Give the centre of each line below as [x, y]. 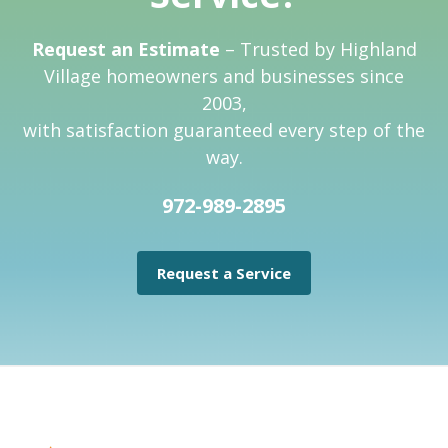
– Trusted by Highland [318, 49]
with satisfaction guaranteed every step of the [224, 130]
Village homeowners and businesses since [224, 76]
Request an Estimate [125, 49]
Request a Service [224, 273]
